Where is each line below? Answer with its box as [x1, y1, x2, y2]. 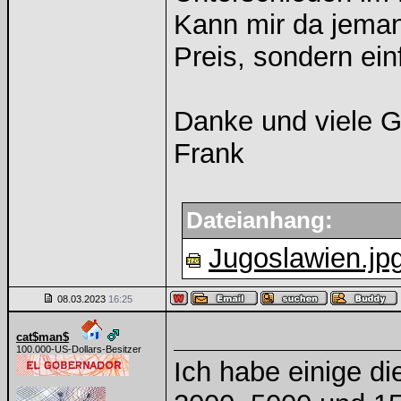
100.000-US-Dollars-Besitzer [16, 344, 141, 354]
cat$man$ [16, 330, 69, 344]
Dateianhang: [186, 207, 333, 234]
